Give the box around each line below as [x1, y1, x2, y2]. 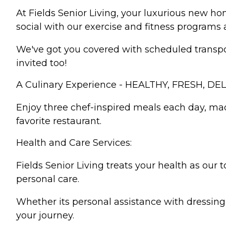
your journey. [16, 209, 74, 221]
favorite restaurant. [16, 115, 101, 127]
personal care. [16, 173, 79, 185]
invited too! [16, 57, 67, 69]
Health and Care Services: [16, 137, 132, 148]
